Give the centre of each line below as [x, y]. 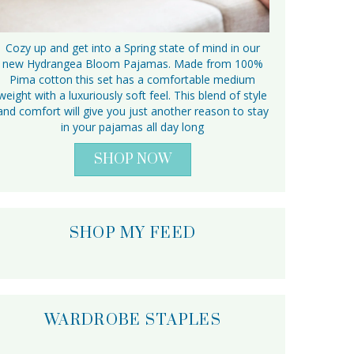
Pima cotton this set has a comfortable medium [133, 79]
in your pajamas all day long [133, 126]
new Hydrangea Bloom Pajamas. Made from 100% [132, 63]
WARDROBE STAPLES [133, 320]
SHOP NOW [132, 159]
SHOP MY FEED [133, 233]
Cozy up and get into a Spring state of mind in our [132, 47]
